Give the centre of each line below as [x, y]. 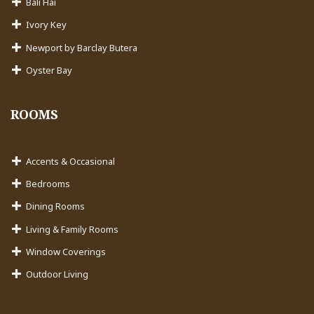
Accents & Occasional [71, 161]
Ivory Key [47, 25]
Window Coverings [66, 252]
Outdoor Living [57, 274]
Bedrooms [48, 183]
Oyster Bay [49, 70]
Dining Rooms [56, 206]
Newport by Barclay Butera [82, 47]
